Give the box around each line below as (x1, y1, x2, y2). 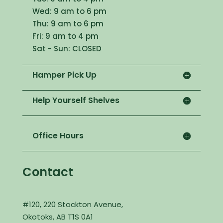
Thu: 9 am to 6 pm (32, 18, 104, 29)
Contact (22, 164, 73, 181)
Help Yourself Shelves (32, 95, 119, 107)
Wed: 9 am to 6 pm (32, 6, 107, 17)
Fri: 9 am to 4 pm (32, 31, 99, 42)
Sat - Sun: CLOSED (32, 43, 102, 54)
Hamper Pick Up (32, 69, 97, 81)
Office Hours (32, 130, 84, 142)
